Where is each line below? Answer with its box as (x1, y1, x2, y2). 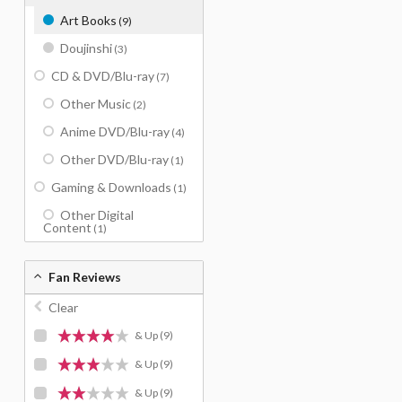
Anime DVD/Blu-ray (60, 124, 170, 139)
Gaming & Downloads (51, 179, 171, 195)
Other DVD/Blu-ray (60, 152, 169, 167)
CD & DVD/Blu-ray (51, 68, 154, 83)
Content (43, 220, 92, 235)
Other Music (60, 96, 131, 111)
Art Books (60, 13, 117, 28)
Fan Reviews (48, 269, 121, 284)
